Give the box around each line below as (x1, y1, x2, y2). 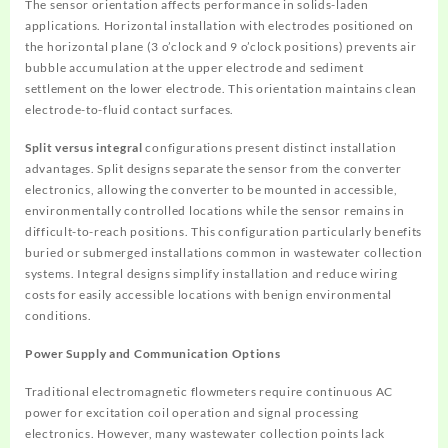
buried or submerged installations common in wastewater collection (25, 244, 423, 260)
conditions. (25, 307, 92, 323)
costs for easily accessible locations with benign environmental (25, 286, 393, 302)
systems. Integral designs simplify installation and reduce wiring (25, 265, 398, 281)
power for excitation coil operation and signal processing (25, 404, 359, 420)
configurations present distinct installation (142, 139, 397, 155)
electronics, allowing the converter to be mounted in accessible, (25, 181, 398, 197)
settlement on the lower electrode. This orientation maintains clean (25, 80, 417, 96)
